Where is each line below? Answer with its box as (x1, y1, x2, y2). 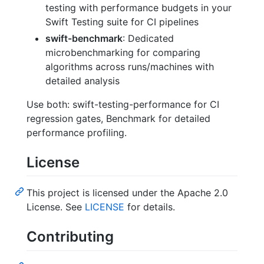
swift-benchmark (45, 32, 123, 45)
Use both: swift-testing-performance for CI (27, 98, 219, 111)
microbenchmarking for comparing (45, 47, 200, 59)
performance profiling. (27, 127, 127, 139)
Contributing (27, 228, 114, 246)
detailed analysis (45, 75, 120, 87)
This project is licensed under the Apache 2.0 (27, 187, 228, 199)
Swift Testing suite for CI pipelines (45, 16, 199, 28)
